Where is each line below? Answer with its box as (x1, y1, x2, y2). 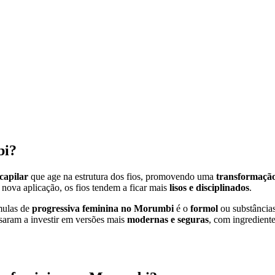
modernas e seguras (127, 214, 209, 225)
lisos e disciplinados (169, 182, 249, 193)
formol (190, 203, 218, 214)
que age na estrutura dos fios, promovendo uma (28, 171, 216, 182)
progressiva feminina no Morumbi (32, 203, 174, 214)
